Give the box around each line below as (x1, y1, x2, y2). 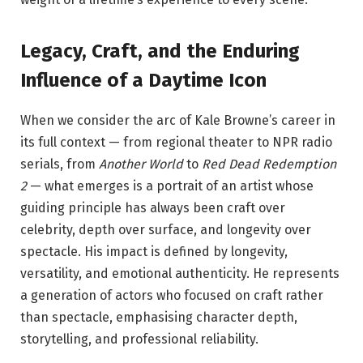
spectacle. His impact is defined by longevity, (20, 244, 288, 260)
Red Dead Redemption (202, 156, 336, 173)
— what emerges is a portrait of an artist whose (27, 178, 314, 194)
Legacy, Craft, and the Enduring (20, 40, 300, 63)
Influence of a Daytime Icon (20, 69, 267, 92)
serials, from (20, 156, 99, 173)
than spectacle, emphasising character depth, (20, 310, 297, 326)
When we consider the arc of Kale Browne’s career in (20, 113, 335, 129)
